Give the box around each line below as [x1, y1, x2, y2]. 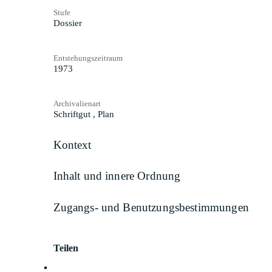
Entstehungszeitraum [53, 53, 123, 63]
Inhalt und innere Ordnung [53, 169, 181, 183]
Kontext [53, 138, 92, 151]
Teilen [53, 242, 79, 253]
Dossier [53, 18, 82, 28]
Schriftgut [53, 109, 90, 119]
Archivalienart [53, 98, 101, 108]
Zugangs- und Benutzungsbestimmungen [53, 200, 249, 214]
